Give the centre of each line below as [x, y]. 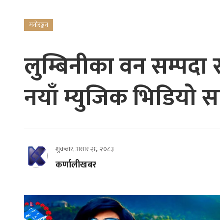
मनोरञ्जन [38, 25]
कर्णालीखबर [76, 165]
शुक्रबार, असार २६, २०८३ [84, 149]
